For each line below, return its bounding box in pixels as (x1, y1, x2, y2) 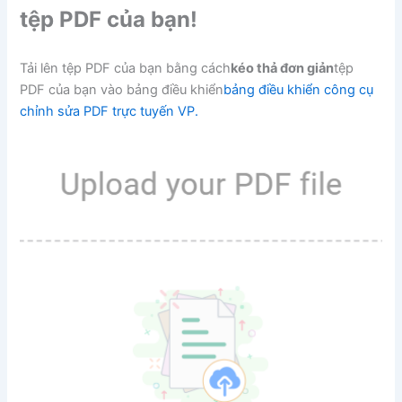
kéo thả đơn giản (231, 60, 335, 76)
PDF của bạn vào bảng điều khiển (20, 82, 224, 98)
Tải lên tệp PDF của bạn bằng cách (20, 60, 232, 76)
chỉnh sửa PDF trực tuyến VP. (20, 103, 199, 119)
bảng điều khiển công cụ (223, 82, 374, 98)
